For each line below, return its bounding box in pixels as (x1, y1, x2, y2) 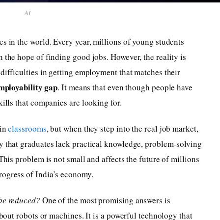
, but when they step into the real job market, (46, 122, 198, 134)
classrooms (8, 122, 47, 134)
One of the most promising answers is (40, 194, 170, 206)
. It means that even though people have (57, 81, 192, 93)
